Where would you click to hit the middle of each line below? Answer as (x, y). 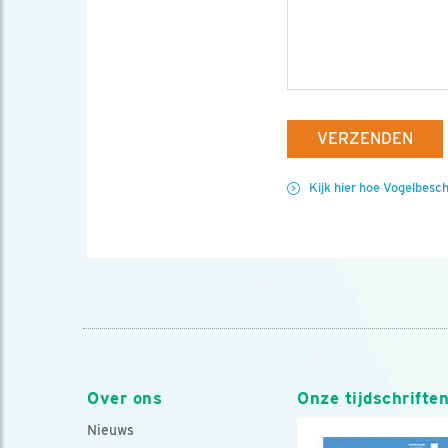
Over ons (125, 398)
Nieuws (110, 430)
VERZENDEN (365, 139)
